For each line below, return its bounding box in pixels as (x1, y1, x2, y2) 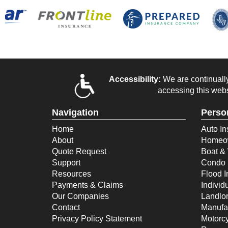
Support (52, 158, 80, 167)
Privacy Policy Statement (52, 214, 142, 223)
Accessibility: (108, 74, 161, 83)
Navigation (52, 107, 99, 118)
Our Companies (52, 191, 109, 201)
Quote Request (52, 147, 106, 156)
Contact (52, 203, 80, 212)
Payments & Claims (52, 180, 123, 189)
